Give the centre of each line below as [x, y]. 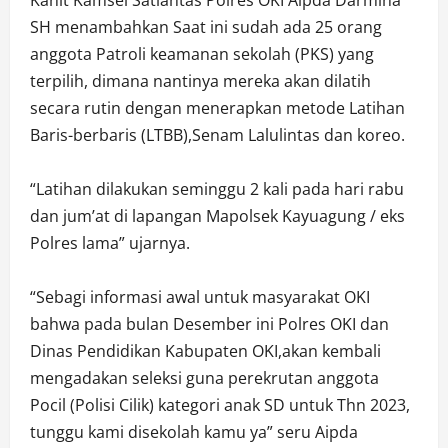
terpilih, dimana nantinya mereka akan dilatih [200, 81]
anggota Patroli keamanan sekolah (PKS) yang [202, 54]
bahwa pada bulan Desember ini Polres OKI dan [209, 324]
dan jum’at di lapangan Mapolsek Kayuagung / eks [217, 216]
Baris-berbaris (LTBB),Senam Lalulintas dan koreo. [217, 135]
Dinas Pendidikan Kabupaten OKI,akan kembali [205, 351]
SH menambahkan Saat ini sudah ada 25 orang [206, 27]
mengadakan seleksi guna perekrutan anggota [204, 378]
